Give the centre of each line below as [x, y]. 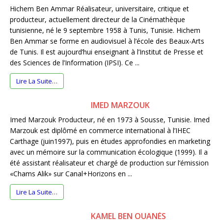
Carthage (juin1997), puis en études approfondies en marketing [110, 141]
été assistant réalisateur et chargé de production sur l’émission [109, 163]
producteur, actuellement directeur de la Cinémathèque [97, 20]
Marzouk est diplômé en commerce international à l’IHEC [100, 131]
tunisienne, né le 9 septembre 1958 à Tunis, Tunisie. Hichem [105, 30]
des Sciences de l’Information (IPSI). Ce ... [75, 63]
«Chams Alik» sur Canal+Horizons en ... [71, 174]
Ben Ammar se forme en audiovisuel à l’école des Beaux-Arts [107, 41]
